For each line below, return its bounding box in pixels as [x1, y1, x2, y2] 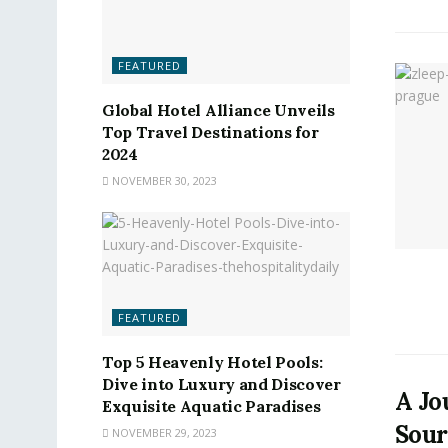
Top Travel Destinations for [102, 122, 319, 143]
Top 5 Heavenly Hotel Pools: [102, 352, 323, 372]
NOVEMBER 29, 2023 [109, 425, 217, 440]
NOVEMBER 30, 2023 [109, 173, 217, 189]
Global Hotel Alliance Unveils [102, 100, 335, 121]
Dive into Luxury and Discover [102, 374, 341, 394]
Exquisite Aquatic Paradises [102, 396, 321, 416]
